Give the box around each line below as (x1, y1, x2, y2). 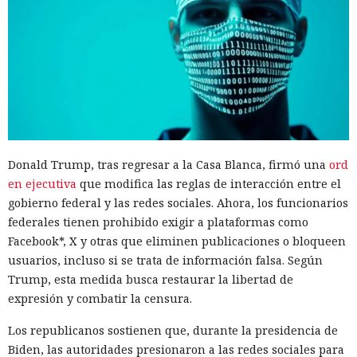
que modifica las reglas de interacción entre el (80, 176, 341, 192)
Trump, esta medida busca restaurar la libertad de (8, 272, 293, 288)
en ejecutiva (8, 176, 80, 192)
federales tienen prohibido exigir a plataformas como (8, 214, 308, 230)
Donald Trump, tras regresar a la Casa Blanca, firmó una (8, 157, 329, 173)
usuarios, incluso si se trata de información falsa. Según (8, 253, 323, 269)
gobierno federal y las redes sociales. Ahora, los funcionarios (8, 195, 348, 211)
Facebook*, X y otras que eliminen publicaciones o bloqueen (8, 233, 346, 249)
